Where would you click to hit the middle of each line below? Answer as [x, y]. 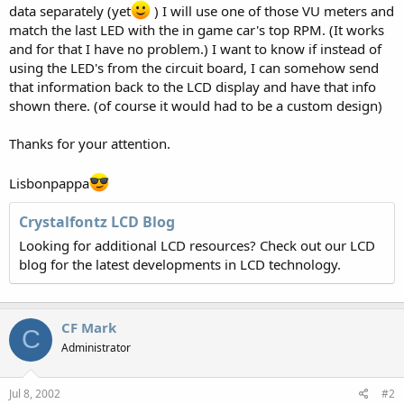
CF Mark [89, 327]
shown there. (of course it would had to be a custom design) [196, 105]
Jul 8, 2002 [35, 394]
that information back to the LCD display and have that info [193, 86]
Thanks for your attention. [90, 143]
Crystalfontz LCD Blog [97, 221]
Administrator [96, 347]
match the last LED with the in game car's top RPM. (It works [197, 29]
